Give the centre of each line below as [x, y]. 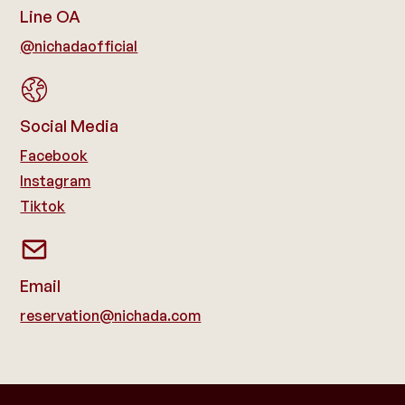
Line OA [51, 17]
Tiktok [43, 207]
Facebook [54, 156]
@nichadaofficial [79, 47]
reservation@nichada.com [111, 316]
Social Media [70, 126]
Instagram [56, 181]
